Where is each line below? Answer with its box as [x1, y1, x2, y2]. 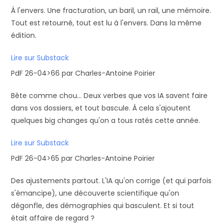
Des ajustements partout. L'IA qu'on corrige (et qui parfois [11, 176, 212, 186]
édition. [11, 30, 37, 40]
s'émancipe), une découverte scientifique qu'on [11, 188, 180, 198]
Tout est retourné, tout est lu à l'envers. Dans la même [11, 18, 202, 28]
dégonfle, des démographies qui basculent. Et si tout [11, 201, 195, 211]
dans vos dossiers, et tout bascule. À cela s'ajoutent [11, 103, 191, 113]
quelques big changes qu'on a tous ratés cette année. [11, 115, 201, 125]
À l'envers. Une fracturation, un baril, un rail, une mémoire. [11, 5, 212, 15]
